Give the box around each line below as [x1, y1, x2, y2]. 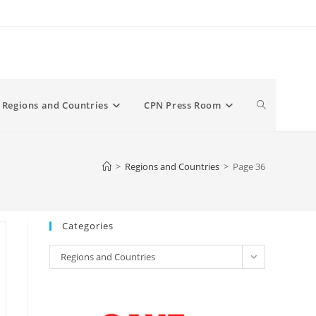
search [257, 202, 288, 216]
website [257, 150, 293, 164]
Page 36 [233, 160, 265, 173]
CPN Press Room [143, 99, 221, 111]
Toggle [257, 98, 288, 111]
